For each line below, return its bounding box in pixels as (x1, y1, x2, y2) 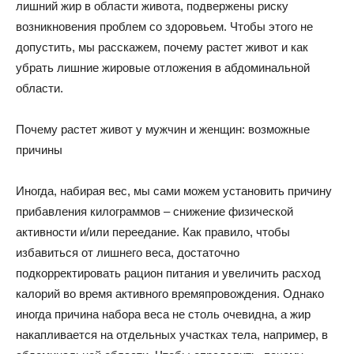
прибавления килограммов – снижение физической (16, 205, 293, 218)
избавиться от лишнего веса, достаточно (16, 246, 239, 259)
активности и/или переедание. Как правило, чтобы (16, 225, 290, 239)
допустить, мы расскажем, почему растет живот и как (16, 40, 308, 54)
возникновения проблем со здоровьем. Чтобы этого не (16, 20, 313, 33)
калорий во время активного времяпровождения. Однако (16, 287, 324, 300)
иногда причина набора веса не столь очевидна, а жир (16, 307, 311, 321)
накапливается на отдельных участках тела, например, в (16, 328, 328, 341)
